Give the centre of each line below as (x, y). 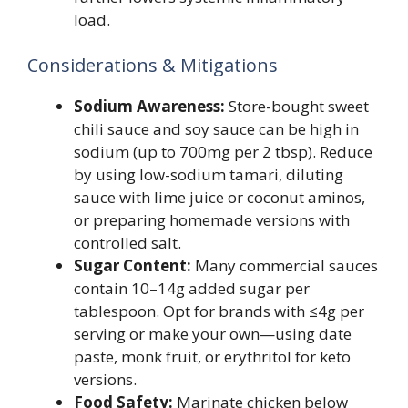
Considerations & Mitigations (153, 65)
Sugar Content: (133, 265)
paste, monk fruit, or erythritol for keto (212, 356)
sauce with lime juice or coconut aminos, (219, 197)
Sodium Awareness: (149, 106)
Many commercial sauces (285, 265)
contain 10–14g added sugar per (192, 288)
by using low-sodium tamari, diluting (209, 174)
